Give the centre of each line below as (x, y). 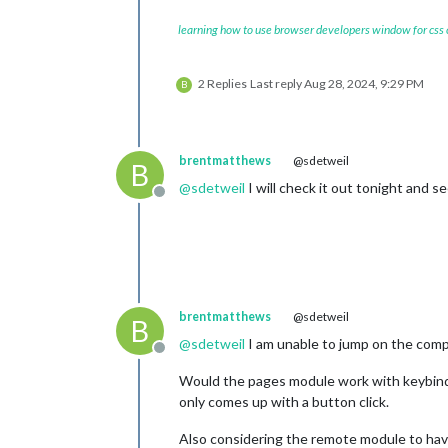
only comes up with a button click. (284, 401)
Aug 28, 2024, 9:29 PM (364, 83)
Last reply (277, 83)
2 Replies (222, 83)
